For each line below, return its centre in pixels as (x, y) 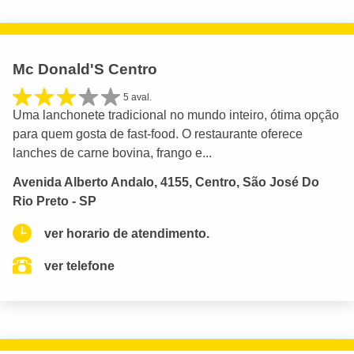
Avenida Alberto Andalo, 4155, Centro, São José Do (166, 182)
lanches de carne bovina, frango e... (112, 153)
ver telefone (79, 265)
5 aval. (137, 97)
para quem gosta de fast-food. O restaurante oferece (158, 134)
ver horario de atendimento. (127, 233)
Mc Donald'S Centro (85, 69)
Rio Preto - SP (55, 201)
